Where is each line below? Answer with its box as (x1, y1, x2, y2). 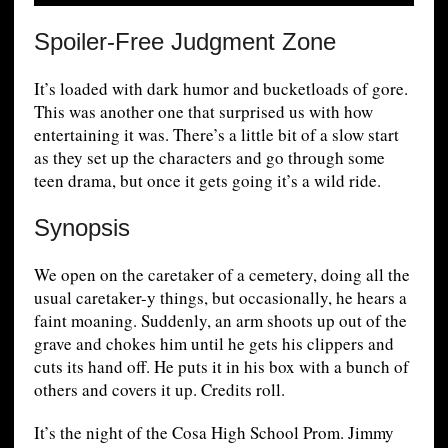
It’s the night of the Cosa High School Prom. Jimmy (33, 420, 394, 444)
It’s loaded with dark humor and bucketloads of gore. (33, 76, 408, 100)
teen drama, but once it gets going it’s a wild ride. (33, 168, 381, 192)
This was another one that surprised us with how (33, 99, 373, 123)
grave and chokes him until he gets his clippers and (33, 331, 394, 355)
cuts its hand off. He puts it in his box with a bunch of (33, 354, 409, 378)
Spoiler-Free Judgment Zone (33, 27, 336, 55)
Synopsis (33, 213, 130, 241)
